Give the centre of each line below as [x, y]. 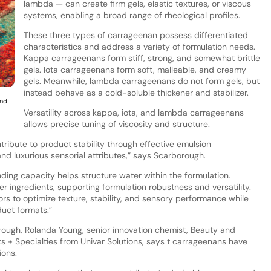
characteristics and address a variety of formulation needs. [139, 46]
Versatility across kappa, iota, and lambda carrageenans [133, 112]
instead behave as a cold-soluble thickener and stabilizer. [136, 92]
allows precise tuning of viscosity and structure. [116, 124]
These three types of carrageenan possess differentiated [135, 35]
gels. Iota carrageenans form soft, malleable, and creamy [135, 69]
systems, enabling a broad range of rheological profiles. [132, 15]
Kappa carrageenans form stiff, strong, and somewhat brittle [142, 58]
